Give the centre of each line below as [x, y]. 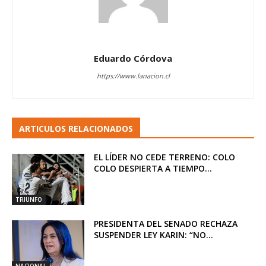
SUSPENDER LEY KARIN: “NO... [154, 235]
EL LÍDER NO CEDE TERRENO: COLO [165, 157]
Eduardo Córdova [133, 58]
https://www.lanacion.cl [133, 76]
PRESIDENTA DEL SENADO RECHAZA [166, 223]
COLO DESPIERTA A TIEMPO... [153, 169]
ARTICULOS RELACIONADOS [76, 129]
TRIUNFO [29, 199]
